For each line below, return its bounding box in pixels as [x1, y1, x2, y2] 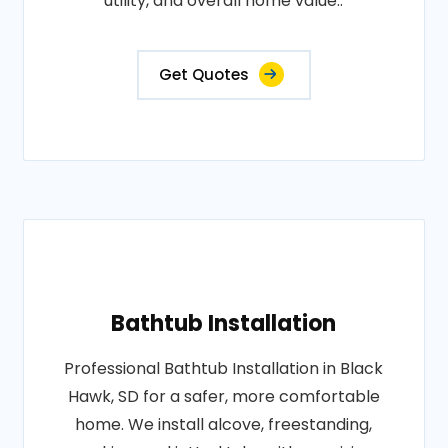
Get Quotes [158, 64, 249, 85]
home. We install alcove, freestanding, [75, 413, 373, 436]
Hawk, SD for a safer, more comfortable [67, 385, 380, 408]
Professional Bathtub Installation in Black [64, 357, 384, 380]
